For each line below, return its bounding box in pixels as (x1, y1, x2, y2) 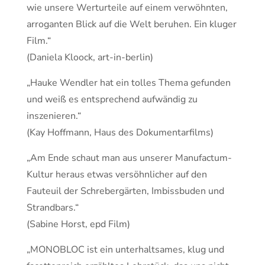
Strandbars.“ (27, 201, 79, 214)
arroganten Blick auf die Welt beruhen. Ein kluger (27, 18, 237, 31)
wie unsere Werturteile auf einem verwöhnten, (27, 1, 228, 14)
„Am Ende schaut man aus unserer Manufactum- (27, 151, 232, 164)
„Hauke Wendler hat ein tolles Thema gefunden (27, 76, 231, 89)
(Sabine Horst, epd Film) (27, 218, 130, 231)
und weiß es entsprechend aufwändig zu (27, 93, 198, 106)
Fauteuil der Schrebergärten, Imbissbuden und (27, 185, 224, 198)
